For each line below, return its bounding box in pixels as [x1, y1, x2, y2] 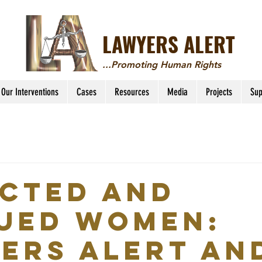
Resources [114, 86, 149, 98]
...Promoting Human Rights [102, 59, 221, 70]
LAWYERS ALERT [102, 29, 235, 59]
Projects [205, 86, 232, 98]
